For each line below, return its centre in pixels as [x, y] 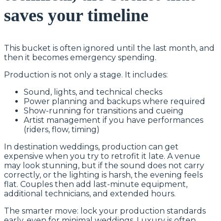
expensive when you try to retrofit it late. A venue [102, 156]
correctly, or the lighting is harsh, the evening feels [103, 175]
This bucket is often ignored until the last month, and [109, 48]
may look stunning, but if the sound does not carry [104, 165]
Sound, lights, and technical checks [93, 92]
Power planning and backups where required [114, 101]
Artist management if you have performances [113, 120]
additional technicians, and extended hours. [90, 193]
